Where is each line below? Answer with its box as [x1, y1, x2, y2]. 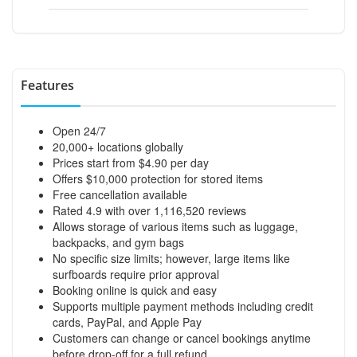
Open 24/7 [53, 122, 106, 139]
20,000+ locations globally [53, 138, 183, 155]
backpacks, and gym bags [53, 233, 184, 250]
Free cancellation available [53, 186, 187, 202]
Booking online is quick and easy [53, 281, 217, 298]
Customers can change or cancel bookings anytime [53, 329, 311, 346]
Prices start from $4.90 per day [53, 154, 209, 171]
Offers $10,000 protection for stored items [53, 170, 263, 186]
